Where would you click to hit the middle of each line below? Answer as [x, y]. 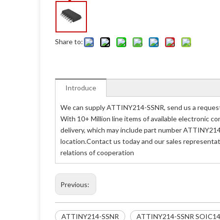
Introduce [81, 88]
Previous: [76, 184]
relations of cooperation [97, 152]
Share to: [69, 41]
